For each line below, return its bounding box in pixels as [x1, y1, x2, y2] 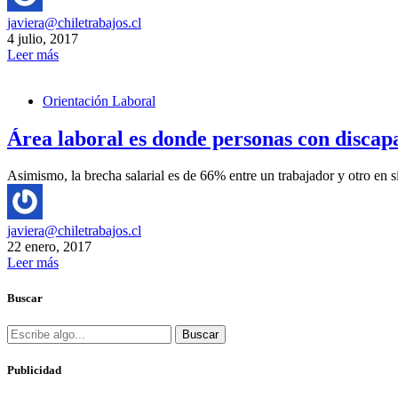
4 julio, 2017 [7, 30, 78, 46]
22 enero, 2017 [7, 239, 92, 255]
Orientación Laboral [43, 92, 155, 108]
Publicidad [7, 362, 61, 377]
